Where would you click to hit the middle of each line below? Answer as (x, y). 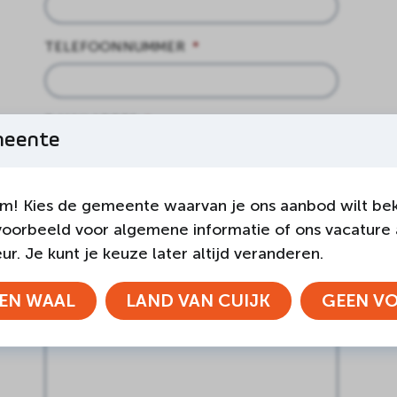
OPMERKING (87, 195)
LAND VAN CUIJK (198, 300)
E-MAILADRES (90, 121)
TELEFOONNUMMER (114, 46)
